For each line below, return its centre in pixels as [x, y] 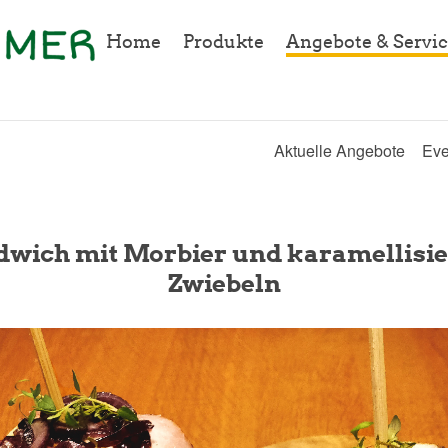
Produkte [223, 42]
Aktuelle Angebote [339, 151]
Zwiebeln [224, 283]
